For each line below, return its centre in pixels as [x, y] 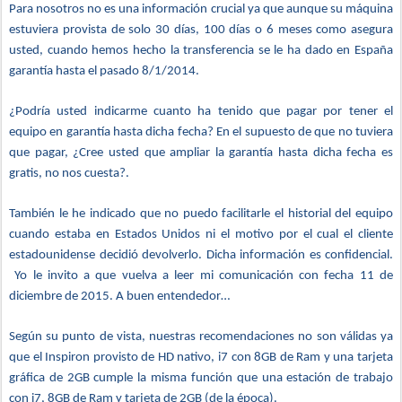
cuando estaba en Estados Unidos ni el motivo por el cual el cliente [201, 235]
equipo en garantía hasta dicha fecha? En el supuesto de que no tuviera [201, 132]
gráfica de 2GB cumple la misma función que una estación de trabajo [201, 378]
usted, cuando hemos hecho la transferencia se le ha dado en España [201, 51]
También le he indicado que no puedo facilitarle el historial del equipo [201, 214]
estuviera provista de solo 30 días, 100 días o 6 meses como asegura [201, 30]
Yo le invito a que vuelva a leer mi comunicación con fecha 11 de [201, 276]
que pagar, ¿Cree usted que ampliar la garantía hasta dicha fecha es [201, 153]
